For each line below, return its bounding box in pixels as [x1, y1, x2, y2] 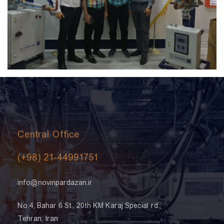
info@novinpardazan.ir [17, 176, 92, 190]
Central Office [17, 126, 79, 144]
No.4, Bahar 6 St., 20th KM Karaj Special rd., [17, 199, 161, 213]
